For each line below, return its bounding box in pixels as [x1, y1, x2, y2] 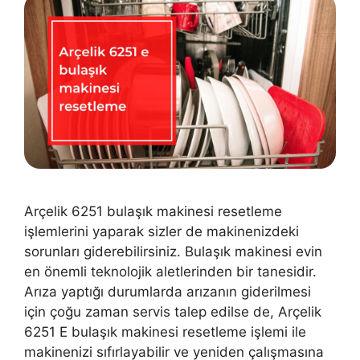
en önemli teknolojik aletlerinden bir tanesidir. [24, 263, 317, 280]
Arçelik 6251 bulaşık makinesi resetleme [24, 202, 282, 219]
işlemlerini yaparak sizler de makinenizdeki [24, 223, 299, 239]
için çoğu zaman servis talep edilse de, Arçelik [24, 303, 321, 320]
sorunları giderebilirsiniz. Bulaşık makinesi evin [24, 243, 322, 260]
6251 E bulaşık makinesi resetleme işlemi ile [24, 323, 306, 340]
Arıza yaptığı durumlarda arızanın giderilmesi [24, 283, 311, 300]
